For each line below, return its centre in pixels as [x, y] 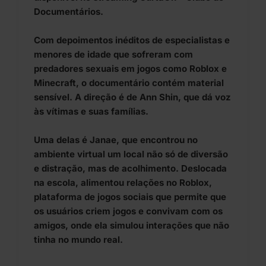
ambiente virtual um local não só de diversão [131, 154]
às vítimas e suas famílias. [91, 112]
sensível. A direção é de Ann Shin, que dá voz [132, 97]
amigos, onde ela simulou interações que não [132, 226]
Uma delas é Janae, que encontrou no [116, 140]
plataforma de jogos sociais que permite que [130, 197]
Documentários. [69, 12]
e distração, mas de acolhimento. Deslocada [130, 169]
